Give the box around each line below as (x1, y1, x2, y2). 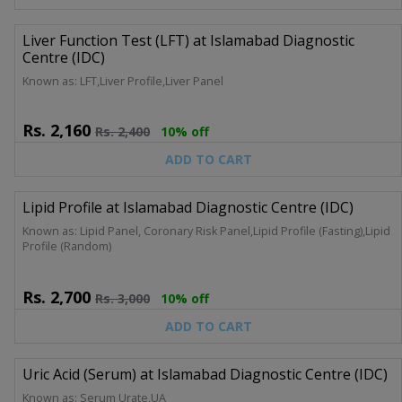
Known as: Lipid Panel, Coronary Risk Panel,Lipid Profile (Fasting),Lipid (22, 223, 390, 239)
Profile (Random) (22, 238, 111, 254)
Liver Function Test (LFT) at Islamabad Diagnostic (22, 30, 354, 50)
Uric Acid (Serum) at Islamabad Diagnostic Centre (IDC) (22, 363, 388, 384)
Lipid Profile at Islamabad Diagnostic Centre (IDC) (22, 197, 354, 217)
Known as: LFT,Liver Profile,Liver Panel (22, 73, 223, 89)
